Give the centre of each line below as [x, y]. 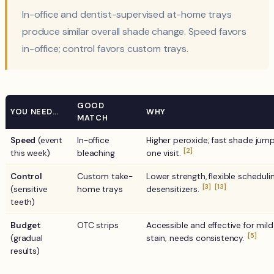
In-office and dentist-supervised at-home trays [127, 15]
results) [25, 251]
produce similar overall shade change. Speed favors [134, 32]
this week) [30, 154]
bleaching [96, 154]
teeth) [23, 202]
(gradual [27, 239]
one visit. [165, 154]
